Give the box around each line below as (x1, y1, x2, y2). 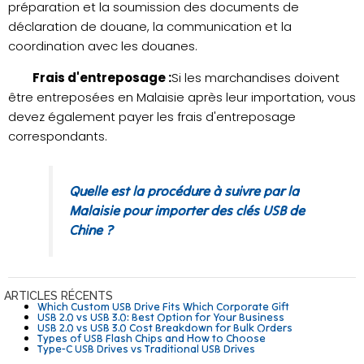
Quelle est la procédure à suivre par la (68, 183, 299, 201)
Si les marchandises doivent (171, 68, 340, 86)
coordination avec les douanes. (8, 37, 197, 54)
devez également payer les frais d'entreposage (8, 107, 296, 125)
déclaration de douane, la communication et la (8, 17, 292, 35)
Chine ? (68, 222, 112, 240)
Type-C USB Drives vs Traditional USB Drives (37, 340, 256, 356)
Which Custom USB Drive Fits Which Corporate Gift (37, 298, 290, 314)
